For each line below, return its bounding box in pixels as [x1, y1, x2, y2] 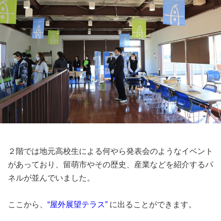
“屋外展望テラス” [47, 200, 108, 209]
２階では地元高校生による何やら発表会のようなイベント [8, 147, 213, 155]
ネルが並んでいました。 [8, 173, 95, 182]
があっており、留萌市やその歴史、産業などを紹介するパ [8, 160, 213, 169]
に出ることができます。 [108, 200, 196, 209]
